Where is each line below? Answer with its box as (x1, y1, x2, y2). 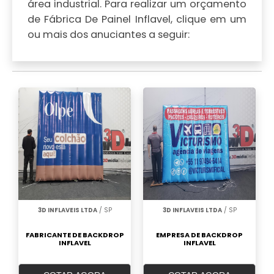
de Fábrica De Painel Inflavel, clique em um (28, 12, 246, 27)
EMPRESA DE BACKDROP (156, 230, 243, 240)
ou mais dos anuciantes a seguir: (28, 28, 190, 42)
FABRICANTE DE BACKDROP (25, 230, 124, 240)
